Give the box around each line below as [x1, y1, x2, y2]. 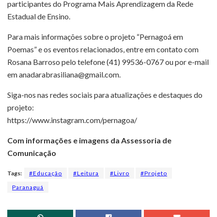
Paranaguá [12, 183, 44, 191]
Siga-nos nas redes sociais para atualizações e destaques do [7, 90, 202, 99]
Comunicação [7, 148, 56, 157]
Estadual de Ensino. [7, 11, 70, 21]
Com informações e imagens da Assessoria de [7, 135, 171, 145]
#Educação [29, 169, 62, 177]
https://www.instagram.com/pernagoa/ [7, 115, 137, 124]
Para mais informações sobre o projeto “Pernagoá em [7, 31, 183, 41]
